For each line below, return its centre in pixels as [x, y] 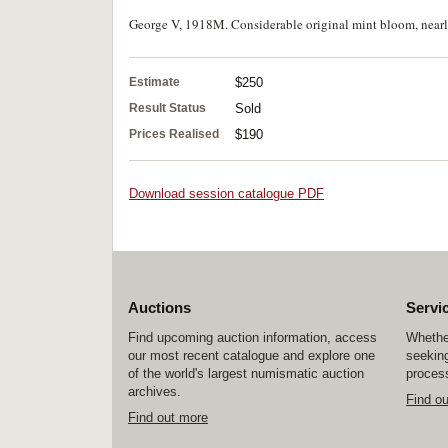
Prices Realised [174, 134]
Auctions [159, 307]
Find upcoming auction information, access [252, 337]
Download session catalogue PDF [226, 193]
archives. [154, 391]
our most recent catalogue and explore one [251, 355]
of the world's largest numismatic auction [246, 373]
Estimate [154, 82]
